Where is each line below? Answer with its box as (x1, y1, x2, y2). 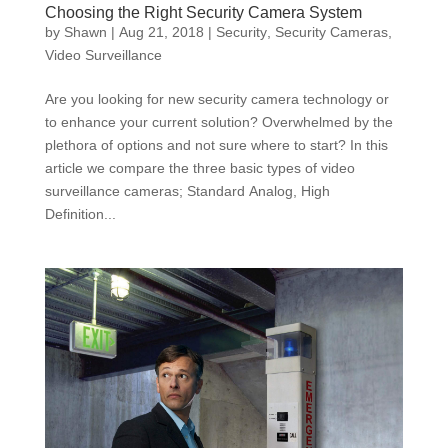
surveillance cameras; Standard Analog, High (44, 183, 330, 199)
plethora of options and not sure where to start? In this (44, 137, 388, 153)
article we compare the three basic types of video (44, 160, 355, 176)
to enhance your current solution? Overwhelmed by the (44, 114, 393, 130)
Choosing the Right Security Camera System (44, 4, 362, 21)
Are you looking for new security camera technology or (44, 91, 389, 107)
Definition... (44, 206, 116, 222)
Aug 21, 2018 (118, 24, 204, 40)
